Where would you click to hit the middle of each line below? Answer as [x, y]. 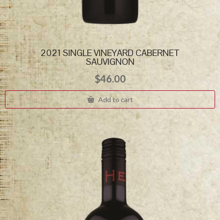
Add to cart [115, 100]
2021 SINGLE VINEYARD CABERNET [110, 53]
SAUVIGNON [110, 62]
